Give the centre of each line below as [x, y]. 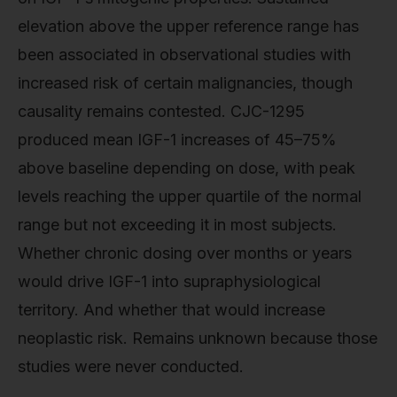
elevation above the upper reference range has [188, 27]
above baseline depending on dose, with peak [187, 168]
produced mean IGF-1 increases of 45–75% [177, 140]
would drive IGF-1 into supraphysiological [169, 282]
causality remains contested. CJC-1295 [161, 112]
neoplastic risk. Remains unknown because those [198, 339]
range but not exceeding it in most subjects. [177, 225]
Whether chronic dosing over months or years [185, 253]
